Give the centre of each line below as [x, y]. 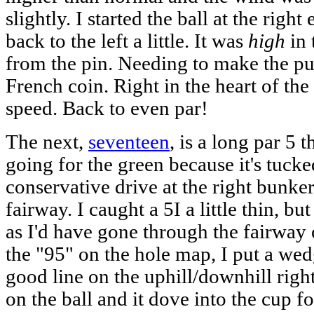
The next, [47, 142]
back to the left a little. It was [127, 41]
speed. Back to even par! [107, 108]
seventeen [129, 142]
